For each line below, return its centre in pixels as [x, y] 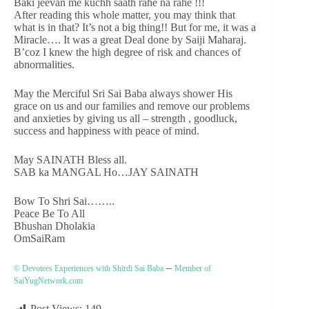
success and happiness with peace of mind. [107, 131]
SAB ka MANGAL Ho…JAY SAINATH [106, 172]
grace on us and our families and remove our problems [132, 106]
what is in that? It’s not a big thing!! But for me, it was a [135, 28]
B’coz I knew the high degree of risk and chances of [127, 52]
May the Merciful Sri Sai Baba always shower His [123, 94]
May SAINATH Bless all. [70, 160]
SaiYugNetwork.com [48, 281]
